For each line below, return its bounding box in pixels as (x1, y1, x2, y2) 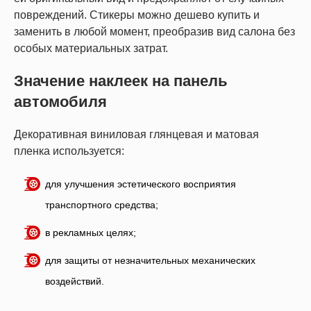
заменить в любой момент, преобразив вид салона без (14, 26, 295, 37)
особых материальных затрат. (14, 42, 168, 54)
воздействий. (45, 276, 104, 287)
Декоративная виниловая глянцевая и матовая (14, 128, 259, 140)
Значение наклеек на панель (14, 72, 228, 90)
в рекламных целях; (45, 227, 136, 238)
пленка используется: (14, 145, 124, 157)
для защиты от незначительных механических (45, 255, 255, 266)
